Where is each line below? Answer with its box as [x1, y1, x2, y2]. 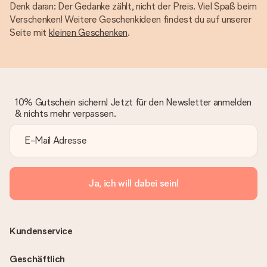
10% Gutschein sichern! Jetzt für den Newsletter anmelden [14, 97, 252, 108]
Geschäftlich [10, 253, 66, 265]
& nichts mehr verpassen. [14, 108, 116, 119]
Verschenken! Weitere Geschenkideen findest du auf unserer [10, 14, 252, 25]
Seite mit [10, 27, 49, 38]
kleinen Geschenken [48, 27, 128, 38]
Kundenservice [10, 225, 73, 237]
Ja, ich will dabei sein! [88, 178, 179, 189]
